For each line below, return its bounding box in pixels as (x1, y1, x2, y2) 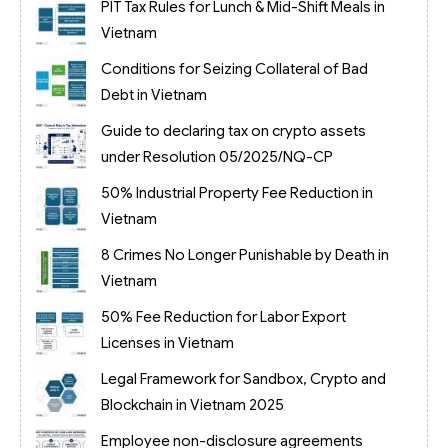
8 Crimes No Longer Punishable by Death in (100, 246, 389, 265)
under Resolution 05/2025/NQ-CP (100, 148, 333, 167)
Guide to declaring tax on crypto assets (100, 122, 366, 141)
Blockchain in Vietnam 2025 (100, 396, 284, 415)
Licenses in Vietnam (100, 334, 234, 353)
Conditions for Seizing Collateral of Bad (100, 60, 368, 79)
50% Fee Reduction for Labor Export (100, 308, 346, 327)
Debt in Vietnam (100, 86, 207, 105)
